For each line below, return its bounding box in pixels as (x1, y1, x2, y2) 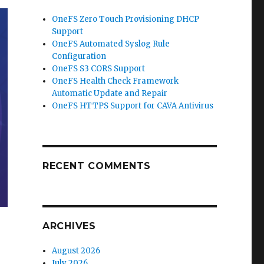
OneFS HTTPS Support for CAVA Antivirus (52, 101, 214, 111)
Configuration (52, 51, 107, 61)
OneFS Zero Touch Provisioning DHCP (52, 14, 200, 24)
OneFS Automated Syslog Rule (52, 39, 170, 49)
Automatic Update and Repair (52, 88, 168, 98)
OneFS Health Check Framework (52, 76, 179, 86)
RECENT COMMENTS (42, 160, 151, 171)
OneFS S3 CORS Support (52, 64, 146, 74)
